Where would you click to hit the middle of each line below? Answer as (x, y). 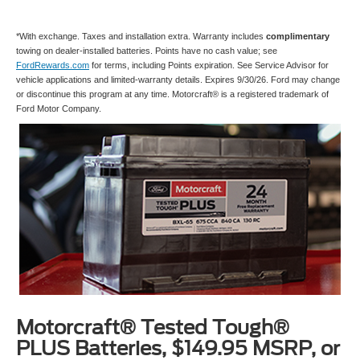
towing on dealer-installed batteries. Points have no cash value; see (147, 51)
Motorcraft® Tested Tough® (153, 328)
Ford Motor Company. (59, 109)
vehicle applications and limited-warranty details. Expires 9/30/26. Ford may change (178, 80)
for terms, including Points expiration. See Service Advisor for (209, 65)
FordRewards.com (53, 65)
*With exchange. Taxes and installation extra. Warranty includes (141, 37)
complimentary (298, 37)
